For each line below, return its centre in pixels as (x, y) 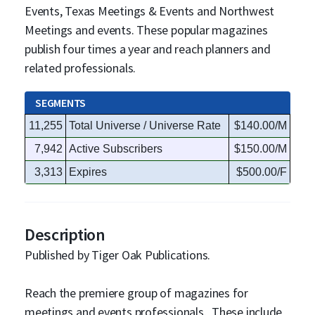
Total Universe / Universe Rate (145, 126)
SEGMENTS (60, 103)
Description (65, 234)
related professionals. (81, 68)
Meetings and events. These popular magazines (146, 30)
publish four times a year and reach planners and (148, 49)
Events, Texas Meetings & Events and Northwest (150, 11)
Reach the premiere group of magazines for (136, 293)
